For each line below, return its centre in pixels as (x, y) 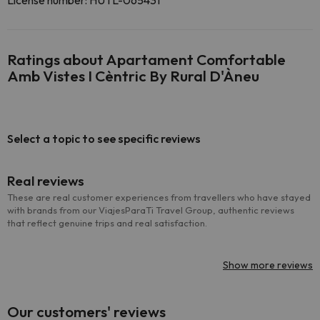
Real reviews (46, 181)
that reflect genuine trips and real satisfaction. (107, 223)
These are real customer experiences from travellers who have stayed (159, 197)
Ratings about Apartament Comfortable (146, 59)
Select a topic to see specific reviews (104, 139)
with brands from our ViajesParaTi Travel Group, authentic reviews (151, 210)
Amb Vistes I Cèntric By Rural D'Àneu (133, 76)
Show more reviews (268, 265)
